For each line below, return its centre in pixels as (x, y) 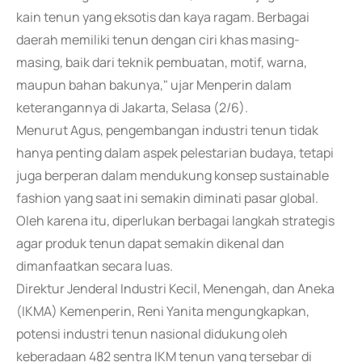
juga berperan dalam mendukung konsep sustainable (173, 175)
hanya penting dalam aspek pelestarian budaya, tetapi (175, 153)
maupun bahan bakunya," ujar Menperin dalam (154, 85)
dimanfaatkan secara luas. (95, 266)
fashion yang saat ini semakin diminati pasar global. (167, 198)
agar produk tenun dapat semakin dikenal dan (150, 243)
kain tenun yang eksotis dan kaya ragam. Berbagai (163, 17)
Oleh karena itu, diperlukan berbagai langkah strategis (175, 221)
